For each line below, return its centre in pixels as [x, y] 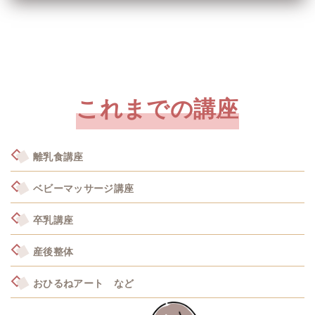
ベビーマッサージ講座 [84, 188]
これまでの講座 [157, 109]
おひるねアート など [84, 283]
